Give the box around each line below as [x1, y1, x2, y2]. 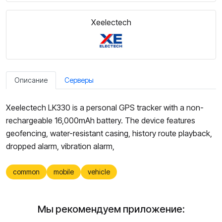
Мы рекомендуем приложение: [37, 203, 185, 215]
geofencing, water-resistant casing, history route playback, [6, 128, 212, 138]
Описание [14, 76, 48, 84]
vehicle [88, 167, 110, 176]
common [13, 167, 40, 176]
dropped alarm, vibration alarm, [6, 141, 116, 151]
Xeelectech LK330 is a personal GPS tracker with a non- [6, 103, 204, 112]
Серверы [64, 76, 94, 84]
